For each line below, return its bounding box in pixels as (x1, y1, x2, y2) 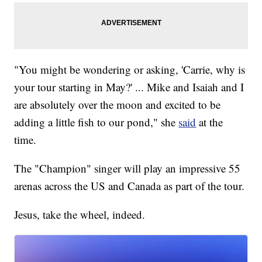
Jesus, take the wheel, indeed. (14, 207, 146, 222)
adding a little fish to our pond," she (14, 115, 179, 130)
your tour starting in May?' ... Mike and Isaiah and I (14, 80, 244, 95)
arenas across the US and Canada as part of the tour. (14, 178, 245, 194)
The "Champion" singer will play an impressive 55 (14, 161, 241, 176)
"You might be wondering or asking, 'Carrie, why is (14, 62, 246, 77)
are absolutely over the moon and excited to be (14, 97, 221, 112)
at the (199, 115, 223, 130)
